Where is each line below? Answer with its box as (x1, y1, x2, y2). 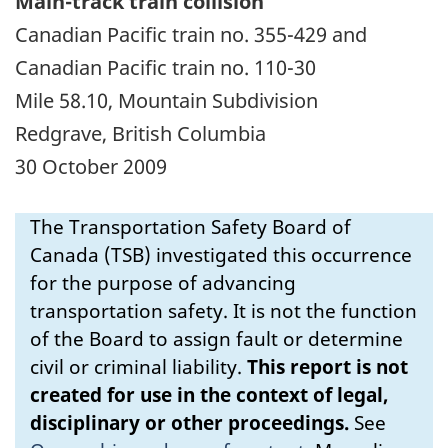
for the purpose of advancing (30, 269, 296, 296)
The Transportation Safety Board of (30, 213, 351, 240)
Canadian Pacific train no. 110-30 (15, 53, 316, 81)
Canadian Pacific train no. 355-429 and (15, 20, 367, 48)
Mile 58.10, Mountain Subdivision (15, 86, 318, 114)
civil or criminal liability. (30, 353, 247, 380)
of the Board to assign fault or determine (30, 325, 403, 352)
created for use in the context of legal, (30, 381, 389, 408)
